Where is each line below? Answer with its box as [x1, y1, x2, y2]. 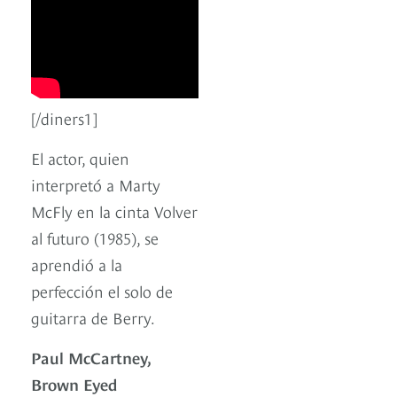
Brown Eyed [31, 372, 118, 395]
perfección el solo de [31, 279, 173, 302]
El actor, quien [31, 146, 129, 169]
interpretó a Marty [31, 173, 160, 196]
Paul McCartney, [31, 346, 151, 369]
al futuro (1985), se [31, 226, 159, 249]
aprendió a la [31, 253, 122, 276]
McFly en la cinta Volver [31, 199, 198, 222]
